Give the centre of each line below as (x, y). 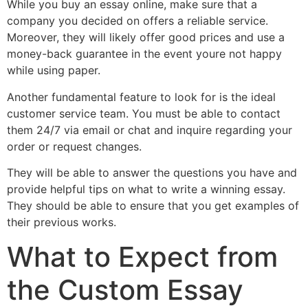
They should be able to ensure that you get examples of (153, 206)
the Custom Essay (125, 289)
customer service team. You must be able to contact (144, 113)
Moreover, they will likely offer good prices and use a (146, 37)
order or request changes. (74, 146)
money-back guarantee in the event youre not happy (144, 54)
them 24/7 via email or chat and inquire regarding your (150, 130)
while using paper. (54, 70)
